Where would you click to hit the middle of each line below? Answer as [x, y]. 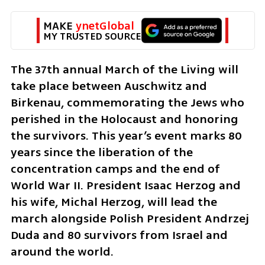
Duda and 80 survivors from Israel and [119, 235]
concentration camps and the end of [115, 169]
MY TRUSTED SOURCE [92, 36]
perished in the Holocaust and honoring [124, 119]
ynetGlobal [105, 26]
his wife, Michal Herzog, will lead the [114, 202]
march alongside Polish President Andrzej [130, 218]
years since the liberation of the [101, 152]
